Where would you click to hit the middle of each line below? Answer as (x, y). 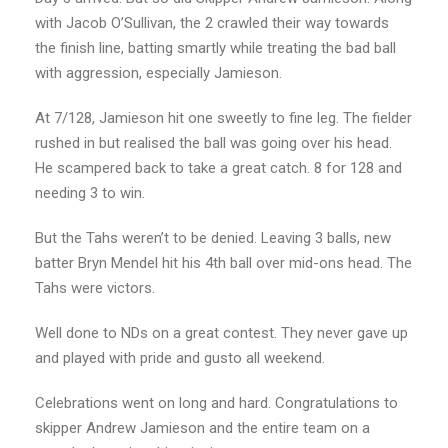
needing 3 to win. (90, 192)
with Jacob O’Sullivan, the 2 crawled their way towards (212, 22)
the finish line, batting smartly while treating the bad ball (215, 47)
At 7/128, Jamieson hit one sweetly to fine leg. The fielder (223, 117)
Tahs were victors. (95, 287)
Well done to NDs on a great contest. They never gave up (221, 332)
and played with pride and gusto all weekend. (180, 357)
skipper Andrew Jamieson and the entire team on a (202, 427)
